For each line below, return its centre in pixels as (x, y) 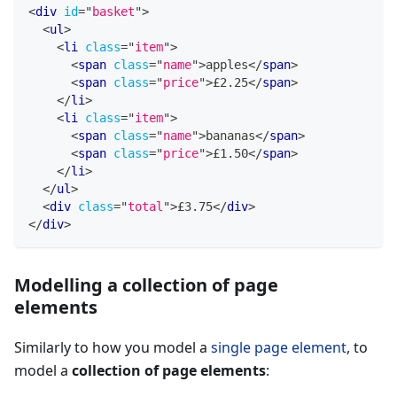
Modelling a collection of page (146, 285)
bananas (230, 136)
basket (113, 12)
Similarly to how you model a (113, 348)
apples (227, 65)
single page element (279, 348)
